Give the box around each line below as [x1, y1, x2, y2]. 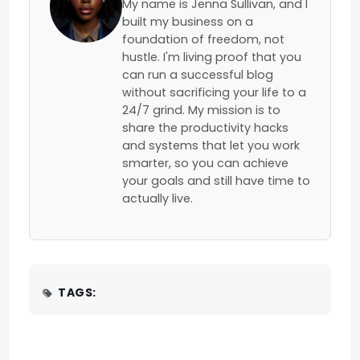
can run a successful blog [122, 67, 273, 84]
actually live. [122, 190, 193, 207]
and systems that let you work [122, 137, 300, 154]
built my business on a [122, 14, 253, 31]
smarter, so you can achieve [122, 155, 288, 172]
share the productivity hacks [122, 120, 288, 137]
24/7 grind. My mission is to [122, 102, 280, 119]
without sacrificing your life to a [122, 84, 306, 101]
